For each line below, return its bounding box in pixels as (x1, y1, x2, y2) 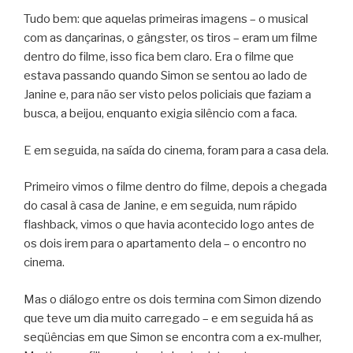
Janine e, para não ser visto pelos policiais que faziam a (24, 87, 311, 102)
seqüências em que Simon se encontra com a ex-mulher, (24, 329, 321, 344)
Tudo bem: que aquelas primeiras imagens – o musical (24, 12, 308, 27)
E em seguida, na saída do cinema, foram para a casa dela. (24, 143, 329, 158)
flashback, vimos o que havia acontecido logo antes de (24, 217, 314, 232)
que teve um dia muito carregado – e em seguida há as (24, 310, 314, 325)
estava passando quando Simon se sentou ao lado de (24, 69, 307, 84)
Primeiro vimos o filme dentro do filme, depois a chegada (24, 180, 327, 195)
